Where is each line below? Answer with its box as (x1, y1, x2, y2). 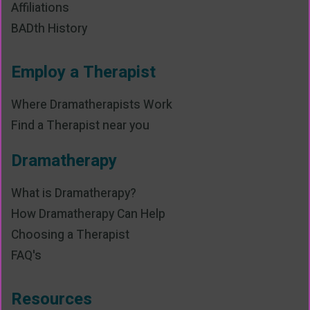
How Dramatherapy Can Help (11, 206, 165, 224)
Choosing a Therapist (11, 226, 129, 244)
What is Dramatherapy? (11, 185, 136, 203)
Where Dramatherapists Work (11, 96, 172, 114)
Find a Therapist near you (11, 117, 149, 135)
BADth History (11, 20, 87, 38)
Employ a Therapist (11, 60, 156, 85)
